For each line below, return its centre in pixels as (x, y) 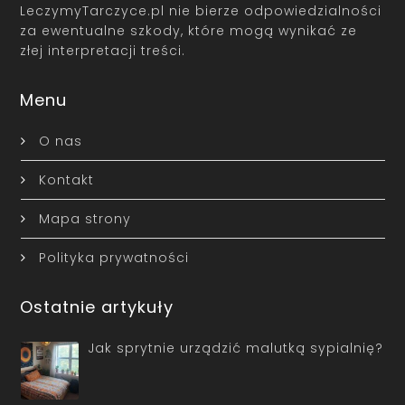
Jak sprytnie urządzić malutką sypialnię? (235, 348)
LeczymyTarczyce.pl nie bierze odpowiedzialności (201, 11)
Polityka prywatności (113, 258)
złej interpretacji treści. (103, 51)
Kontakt (66, 180)
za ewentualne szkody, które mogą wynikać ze (189, 31)
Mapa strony (85, 219)
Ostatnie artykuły (97, 307)
